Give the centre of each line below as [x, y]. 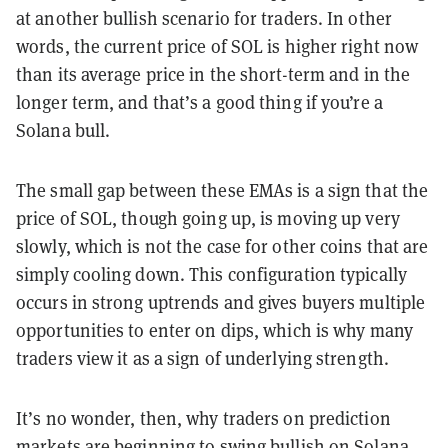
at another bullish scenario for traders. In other [204, 18]
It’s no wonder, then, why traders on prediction [203, 418]
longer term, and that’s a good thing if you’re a [199, 102]
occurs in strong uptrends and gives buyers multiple [221, 302]
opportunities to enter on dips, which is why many [214, 330]
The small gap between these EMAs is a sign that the [222, 190]
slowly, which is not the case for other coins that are [222, 246]
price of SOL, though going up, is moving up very [208, 218]
